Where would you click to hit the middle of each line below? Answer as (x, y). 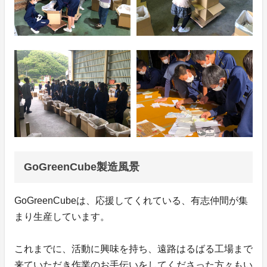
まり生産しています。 (62, 217)
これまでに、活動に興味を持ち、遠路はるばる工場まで (133, 249)
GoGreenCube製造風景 (82, 167)
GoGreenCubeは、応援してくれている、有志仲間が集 (131, 201)
